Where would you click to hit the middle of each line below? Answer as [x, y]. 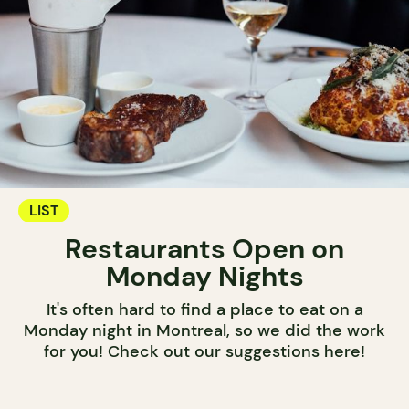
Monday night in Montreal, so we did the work [204, 331]
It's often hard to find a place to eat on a [204, 310]
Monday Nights [204, 277]
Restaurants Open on [204, 249]
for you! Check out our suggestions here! [204, 352]
